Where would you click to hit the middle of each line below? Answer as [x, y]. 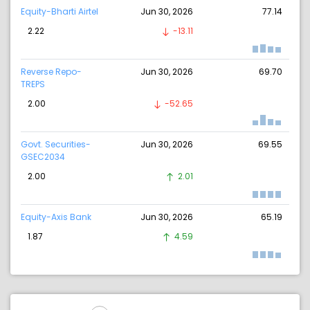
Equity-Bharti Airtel [60, 12]
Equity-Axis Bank [56, 217]
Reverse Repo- [51, 72]
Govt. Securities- [56, 145]
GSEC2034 [43, 157]
